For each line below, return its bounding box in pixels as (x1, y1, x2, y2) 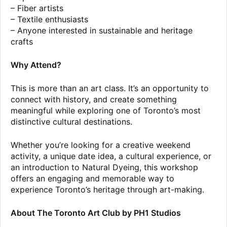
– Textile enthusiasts (11, 14, 88, 25)
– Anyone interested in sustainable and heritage (11, 25, 193, 36)
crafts (11, 36, 33, 47)
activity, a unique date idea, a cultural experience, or (11, 151, 211, 162)
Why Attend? (11, 60, 61, 70)
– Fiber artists (11, 3, 63, 14)
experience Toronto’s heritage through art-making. (11, 184, 204, 195)
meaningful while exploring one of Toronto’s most (11, 105, 201, 116)
